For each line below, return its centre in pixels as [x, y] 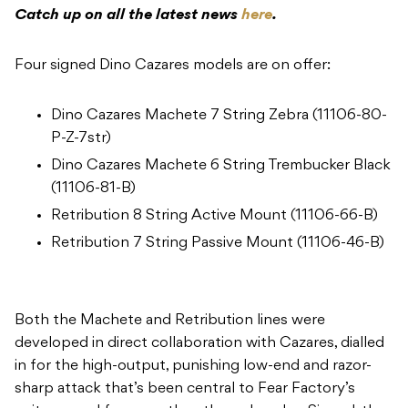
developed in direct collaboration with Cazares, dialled [199, 344]
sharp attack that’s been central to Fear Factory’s [185, 389]
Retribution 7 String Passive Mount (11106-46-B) [218, 244]
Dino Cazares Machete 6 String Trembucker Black [221, 166]
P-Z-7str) [81, 139]
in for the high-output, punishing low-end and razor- [193, 367]
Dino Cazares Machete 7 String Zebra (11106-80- [219, 116]
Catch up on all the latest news [128, 16]
